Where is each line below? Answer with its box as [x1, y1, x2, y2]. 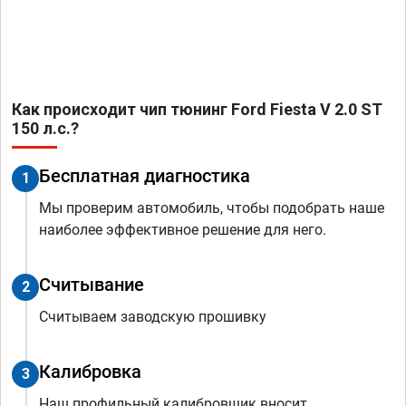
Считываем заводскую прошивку [39, 308, 266, 326]
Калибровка [39, 361, 141, 383]
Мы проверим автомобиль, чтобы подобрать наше [39, 199, 384, 217]
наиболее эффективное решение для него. [39, 221, 326, 239]
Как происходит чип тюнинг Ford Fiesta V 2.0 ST [12, 100, 382, 120]
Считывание [39, 274, 144, 296]
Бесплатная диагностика [39, 165, 250, 188]
